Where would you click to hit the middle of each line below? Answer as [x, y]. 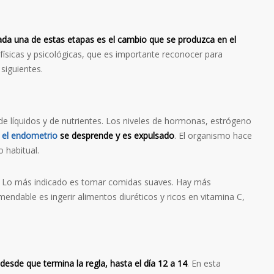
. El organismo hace [213, 136]
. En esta [204, 264]
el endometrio [30, 136]
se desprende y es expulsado [117, 136]
